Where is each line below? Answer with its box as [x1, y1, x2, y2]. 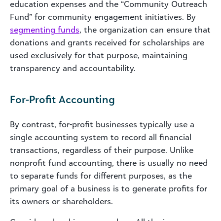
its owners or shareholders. [10, 196, 113, 206]
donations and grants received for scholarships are [10, 37, 204, 47]
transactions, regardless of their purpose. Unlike [10, 145, 193, 155]
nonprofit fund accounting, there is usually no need [10, 157, 208, 168]
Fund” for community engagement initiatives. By [10, 11, 196, 22]
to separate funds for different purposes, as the [10, 170, 192, 181]
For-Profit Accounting [10, 92, 115, 106]
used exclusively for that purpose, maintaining [10, 50, 187, 60]
